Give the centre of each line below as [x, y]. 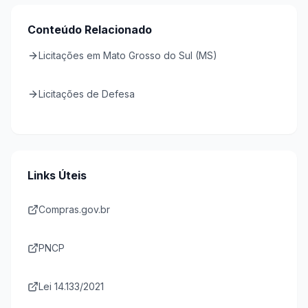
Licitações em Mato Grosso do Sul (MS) [128, 55]
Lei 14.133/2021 [71, 286]
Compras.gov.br [74, 209]
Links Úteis [57, 175]
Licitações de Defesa [87, 94]
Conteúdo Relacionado [90, 30]
